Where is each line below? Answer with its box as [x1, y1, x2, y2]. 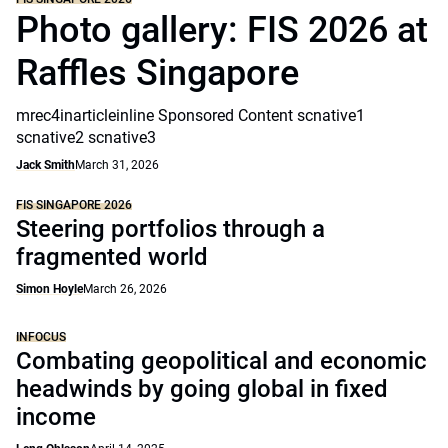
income [16, 403, 96, 431]
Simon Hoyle [16, 282, 83, 296]
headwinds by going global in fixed [16, 375, 388, 403]
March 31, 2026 [75, 158, 159, 172]
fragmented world [16, 243, 208, 271]
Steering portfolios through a [16, 215, 325, 243]
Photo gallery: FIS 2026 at [16, 9, 428, 51]
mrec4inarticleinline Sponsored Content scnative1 [16, 106, 365, 125]
